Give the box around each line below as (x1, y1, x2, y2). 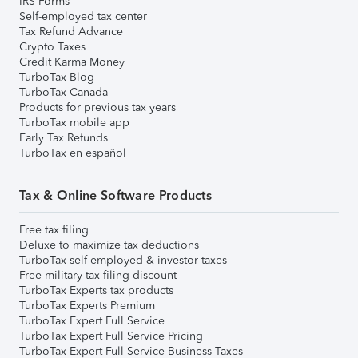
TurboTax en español (19, 145, 126, 160)
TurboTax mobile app (19, 115, 129, 129)
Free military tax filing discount (19, 268, 177, 282)
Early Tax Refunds (19, 130, 108, 145)
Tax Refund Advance (19, 24, 123, 38)
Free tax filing (19, 222, 89, 237)
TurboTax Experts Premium (19, 298, 155, 312)
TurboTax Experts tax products (19, 283, 173, 297)
